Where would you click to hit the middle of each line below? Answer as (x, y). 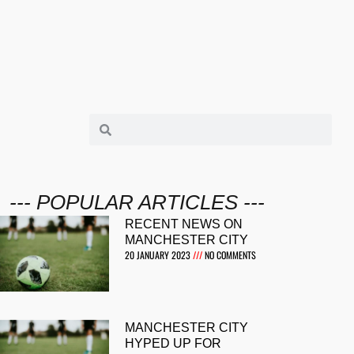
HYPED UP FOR (173, 344)
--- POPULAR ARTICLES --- (137, 202)
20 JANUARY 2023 (159, 255)
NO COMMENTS (230, 255)
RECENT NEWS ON (184, 224)
